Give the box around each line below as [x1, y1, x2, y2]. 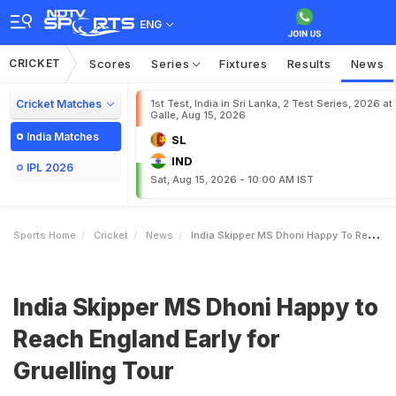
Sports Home [13, 229, 76, 241]
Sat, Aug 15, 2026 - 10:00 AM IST [150, 173, 314, 186]
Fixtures [219, 57, 268, 71]
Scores [88, 57, 133, 71]
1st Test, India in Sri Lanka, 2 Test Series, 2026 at [150, 97, 392, 110]
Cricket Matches [16, 97, 102, 110]
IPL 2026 [27, 161, 73, 174]
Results [286, 57, 331, 71]
